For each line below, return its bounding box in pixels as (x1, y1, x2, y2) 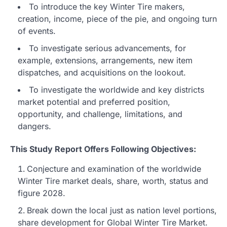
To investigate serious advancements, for (29, 43, 186, 53)
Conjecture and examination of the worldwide (27, 163, 201, 174)
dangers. (18, 121, 51, 131)
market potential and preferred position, (18, 96, 170, 107)
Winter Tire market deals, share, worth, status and (18, 175, 208, 186)
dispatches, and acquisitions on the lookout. (18, 67, 186, 78)
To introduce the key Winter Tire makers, (29, 1, 185, 12)
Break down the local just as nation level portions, (27, 205, 217, 215)
